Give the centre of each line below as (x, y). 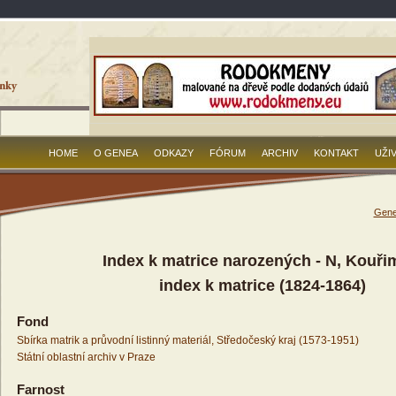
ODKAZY (174, 153)
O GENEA (116, 153)
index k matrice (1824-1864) (263, 286)
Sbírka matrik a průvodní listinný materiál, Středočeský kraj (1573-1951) (187, 341)
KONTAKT (336, 153)
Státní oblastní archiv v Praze (86, 358)
